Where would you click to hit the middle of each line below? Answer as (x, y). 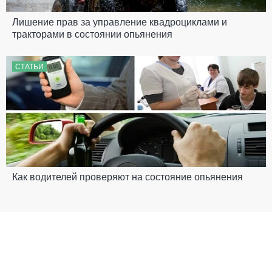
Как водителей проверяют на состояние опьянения (127, 177)
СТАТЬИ (29, 67)
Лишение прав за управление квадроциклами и (120, 22)
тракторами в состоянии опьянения (92, 35)
